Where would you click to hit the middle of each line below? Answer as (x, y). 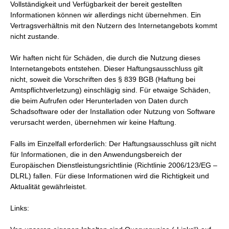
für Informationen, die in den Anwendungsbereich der (96, 154)
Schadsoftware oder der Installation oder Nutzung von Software (113, 111)
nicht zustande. (35, 36)
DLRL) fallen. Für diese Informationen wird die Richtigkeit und (110, 176)
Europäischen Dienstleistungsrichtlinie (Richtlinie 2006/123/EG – (114, 165)
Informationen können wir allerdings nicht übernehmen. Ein (106, 15)
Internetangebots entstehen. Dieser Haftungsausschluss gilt (107, 68)
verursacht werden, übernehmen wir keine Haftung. (93, 122)
